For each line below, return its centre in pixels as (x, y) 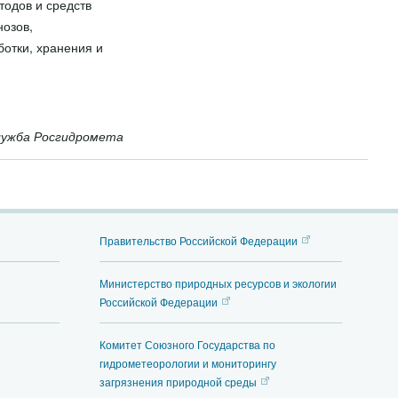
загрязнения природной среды (178, 382)
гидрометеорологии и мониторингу (187, 363)
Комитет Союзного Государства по (187, 344)
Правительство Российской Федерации (198, 240)
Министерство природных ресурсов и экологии (218, 283)
